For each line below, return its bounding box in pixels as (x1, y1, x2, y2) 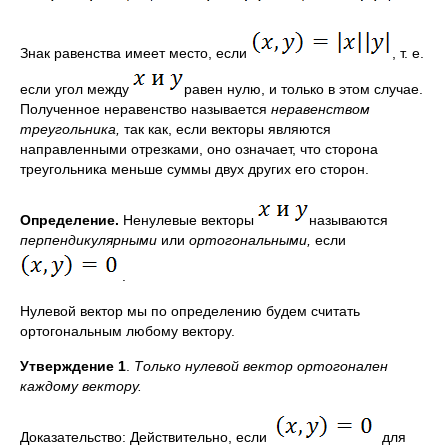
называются (309, 212, 388, 228)
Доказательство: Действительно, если (20, 429, 275, 445)
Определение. (20, 212, 119, 228)
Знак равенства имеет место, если (20, 45, 251, 61)
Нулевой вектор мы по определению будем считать (20, 303, 360, 319)
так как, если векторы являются (124, 121, 331, 137)
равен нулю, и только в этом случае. (184, 81, 423, 97)
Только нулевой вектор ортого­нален (134, 358, 388, 374)
